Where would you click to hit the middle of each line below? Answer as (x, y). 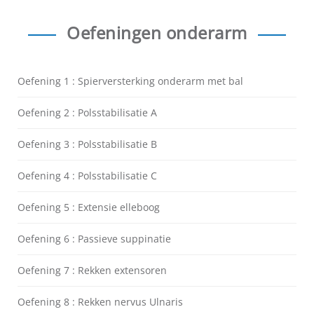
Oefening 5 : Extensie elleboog (89, 207)
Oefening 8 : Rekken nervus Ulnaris (100, 302)
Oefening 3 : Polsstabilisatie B (87, 144)
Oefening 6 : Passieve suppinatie (94, 239)
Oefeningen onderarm (157, 33)
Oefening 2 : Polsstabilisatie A (87, 113)
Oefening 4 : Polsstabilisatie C (87, 176)
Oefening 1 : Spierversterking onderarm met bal (130, 81)
